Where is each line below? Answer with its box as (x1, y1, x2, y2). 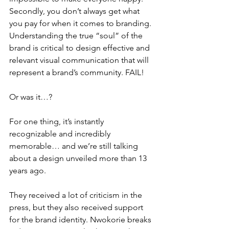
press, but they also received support (9, 202, 145, 212)
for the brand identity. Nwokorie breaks (9, 215, 153, 224)
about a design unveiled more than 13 (9, 153, 149, 163)
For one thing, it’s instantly (9, 117, 106, 126)
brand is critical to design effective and (9, 43, 152, 53)
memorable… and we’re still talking (9, 141, 140, 151)
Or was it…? (9, 92, 52, 102)
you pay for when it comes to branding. (9, 18, 153, 28)
